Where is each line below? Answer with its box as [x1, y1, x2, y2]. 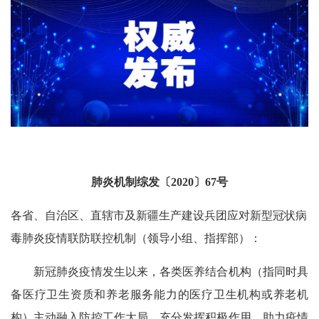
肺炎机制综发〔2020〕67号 [91, 175, 228, 188]
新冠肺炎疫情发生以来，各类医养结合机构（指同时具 [11, 265, 308, 278]
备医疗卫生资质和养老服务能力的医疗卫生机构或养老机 [11, 288, 308, 300]
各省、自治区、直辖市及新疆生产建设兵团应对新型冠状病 [11, 209, 307, 221]
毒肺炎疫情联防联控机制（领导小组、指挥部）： [11, 231, 261, 244]
